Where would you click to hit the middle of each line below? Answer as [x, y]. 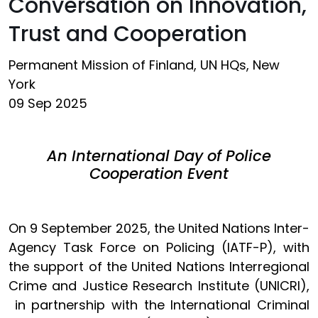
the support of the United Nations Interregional [159, 267]
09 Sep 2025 [48, 103]
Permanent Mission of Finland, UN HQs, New [144, 65]
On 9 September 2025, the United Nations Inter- [159, 228]
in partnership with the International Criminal [159, 305]
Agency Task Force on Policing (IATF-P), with [159, 247]
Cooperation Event [159, 174]
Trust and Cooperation [128, 34]
